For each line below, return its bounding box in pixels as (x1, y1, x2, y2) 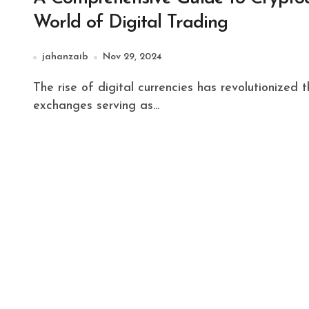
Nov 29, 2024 (103, 52, 162, 62)
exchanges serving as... (33, 99, 159, 112)
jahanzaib (42, 52, 88, 62)
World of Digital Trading (33, 14, 228, 32)
